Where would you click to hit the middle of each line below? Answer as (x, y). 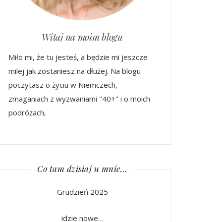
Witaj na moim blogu (82, 37)
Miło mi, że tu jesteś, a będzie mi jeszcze (78, 57)
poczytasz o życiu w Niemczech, (63, 85)
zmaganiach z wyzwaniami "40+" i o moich (79, 99)
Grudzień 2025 (82, 192)
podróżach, (27, 113)
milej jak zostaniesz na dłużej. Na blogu (75, 71)
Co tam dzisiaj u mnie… (82, 169)
